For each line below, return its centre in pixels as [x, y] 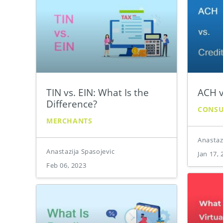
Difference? [72, 104]
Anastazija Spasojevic [81, 152]
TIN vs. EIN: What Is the [98, 93]
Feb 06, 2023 [66, 166]
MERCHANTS [69, 121]
